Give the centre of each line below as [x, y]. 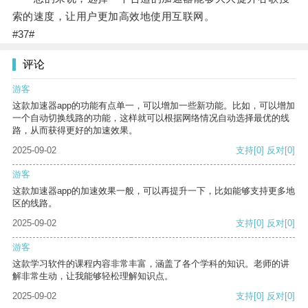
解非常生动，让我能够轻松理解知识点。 [93, 276]
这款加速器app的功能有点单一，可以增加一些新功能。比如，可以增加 [154, 106]
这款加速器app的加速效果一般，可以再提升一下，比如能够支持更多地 [154, 191]
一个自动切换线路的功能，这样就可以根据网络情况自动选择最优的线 [151, 118]
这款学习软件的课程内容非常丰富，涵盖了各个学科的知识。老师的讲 [151, 264]
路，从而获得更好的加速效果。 [75, 131]
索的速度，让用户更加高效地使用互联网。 [113, 16]
